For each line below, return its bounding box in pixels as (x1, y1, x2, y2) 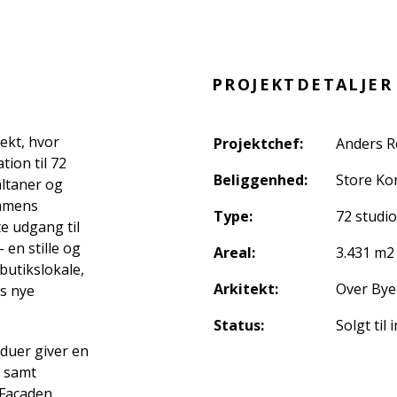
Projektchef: (213, 134, 303, 153)
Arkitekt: (213, 279, 278, 299)
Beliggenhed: (213, 170, 307, 190)
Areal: (213, 243, 255, 262)
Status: (213, 315, 264, 335)
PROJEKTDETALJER (211, 74, 393, 95)
